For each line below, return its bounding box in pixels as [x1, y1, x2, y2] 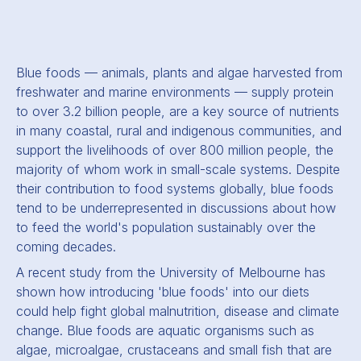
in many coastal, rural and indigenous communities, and [16, 122, 342, 139]
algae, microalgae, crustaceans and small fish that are [16, 342, 332, 358]
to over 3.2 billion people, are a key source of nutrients [16, 103, 339, 119]
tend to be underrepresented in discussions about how [16, 200, 336, 216]
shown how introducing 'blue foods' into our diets [16, 284, 309, 300]
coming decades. [16, 239, 116, 255]
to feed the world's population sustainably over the [16, 219, 316, 235]
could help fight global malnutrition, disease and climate [16, 303, 339, 319]
